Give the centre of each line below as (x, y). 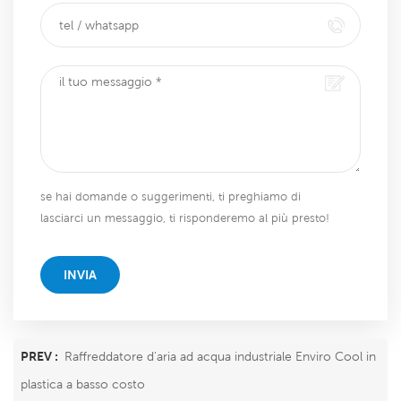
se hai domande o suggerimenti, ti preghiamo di (171, 196)
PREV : (41, 356)
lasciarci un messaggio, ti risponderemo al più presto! (185, 218)
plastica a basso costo (83, 383)
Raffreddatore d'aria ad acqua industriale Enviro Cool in (220, 356)
